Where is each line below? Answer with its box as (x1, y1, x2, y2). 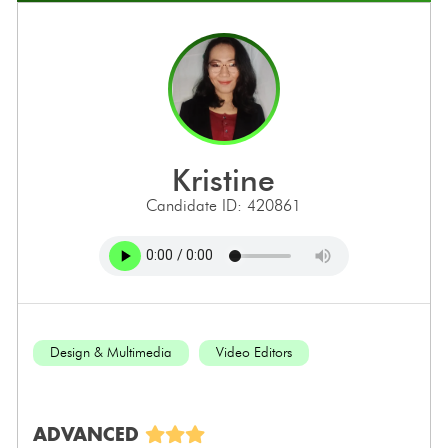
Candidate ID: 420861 (146, 195, 302, 215)
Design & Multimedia (49, 343, 172, 361)
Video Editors (215, 343, 292, 361)
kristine (191, 161, 276, 199)
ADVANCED (32, 421, 145, 446)
